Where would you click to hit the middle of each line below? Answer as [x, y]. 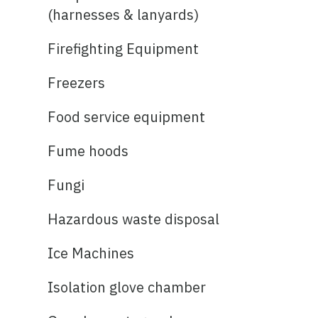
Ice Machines [91, 253]
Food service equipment [127, 116]
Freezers [77, 82]
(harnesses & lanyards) [124, 14]
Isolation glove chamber [127, 287]
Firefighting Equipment [124, 48]
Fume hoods [88, 150]
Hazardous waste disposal [134, 219]
